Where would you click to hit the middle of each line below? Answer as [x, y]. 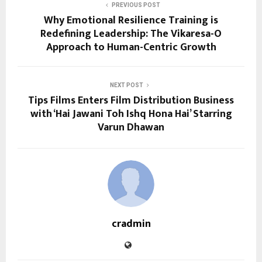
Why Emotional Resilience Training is [131, 20]
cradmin [131, 224]
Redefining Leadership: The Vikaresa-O [131, 34]
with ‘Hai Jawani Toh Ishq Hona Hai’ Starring [131, 114]
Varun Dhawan [131, 127]
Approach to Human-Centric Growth [131, 47]
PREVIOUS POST [136, 5]
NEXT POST [126, 85]
